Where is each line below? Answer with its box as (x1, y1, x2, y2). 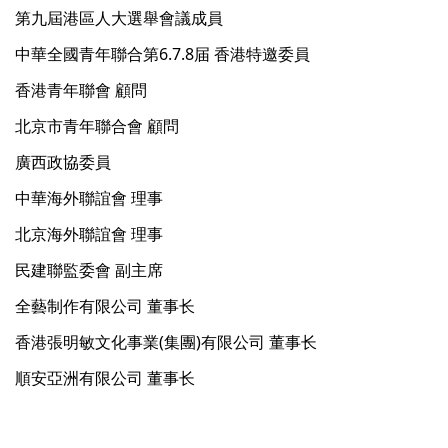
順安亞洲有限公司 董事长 (15, 367, 195, 390)
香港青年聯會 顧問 (15, 79, 147, 102)
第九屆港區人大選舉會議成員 (15, 7, 223, 30)
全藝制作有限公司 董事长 (15, 295, 195, 318)
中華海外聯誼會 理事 (15, 187, 163, 210)
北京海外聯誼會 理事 (15, 223, 163, 246)
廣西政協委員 (15, 151, 111, 174)
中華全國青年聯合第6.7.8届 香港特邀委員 (15, 43, 310, 66)
